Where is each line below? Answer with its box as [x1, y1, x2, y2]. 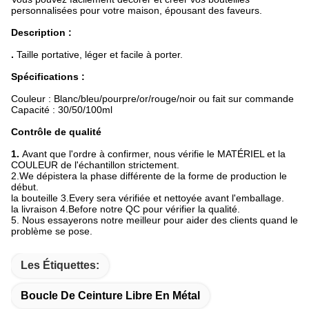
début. [11, 181, 39, 193]
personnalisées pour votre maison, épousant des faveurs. [11, 5, 262, 17]
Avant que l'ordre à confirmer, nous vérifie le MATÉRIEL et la [22, 148, 286, 160]
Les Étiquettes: [21, 259, 99, 272]
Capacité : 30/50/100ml [11, 104, 112, 116]
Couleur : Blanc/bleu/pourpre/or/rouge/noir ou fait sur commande [11, 93, 294, 105]
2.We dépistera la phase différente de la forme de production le [11, 170, 287, 182]
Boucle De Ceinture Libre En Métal [21, 290, 200, 302]
